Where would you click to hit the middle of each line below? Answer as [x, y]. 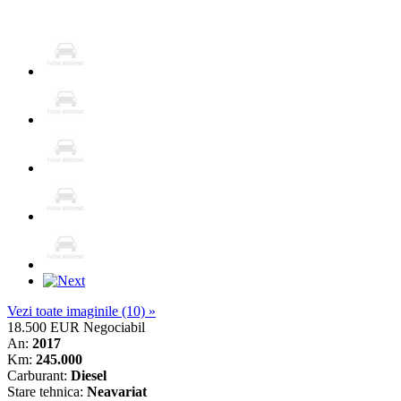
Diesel [89, 375]
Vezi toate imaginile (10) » [81, 311]
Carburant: [39, 375]
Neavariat [117, 391]
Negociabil [114, 327]
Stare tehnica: [47, 391]
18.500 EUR [43, 327]
